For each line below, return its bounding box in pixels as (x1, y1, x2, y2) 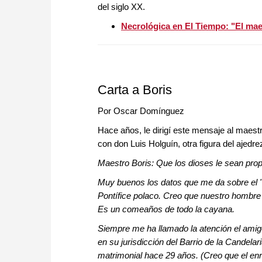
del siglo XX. (98, 2, 145, 12)
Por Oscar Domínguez (98, 106, 184, 116)
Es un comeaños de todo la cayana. (98, 204, 235, 215)
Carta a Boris (98, 82, 172, 98)
